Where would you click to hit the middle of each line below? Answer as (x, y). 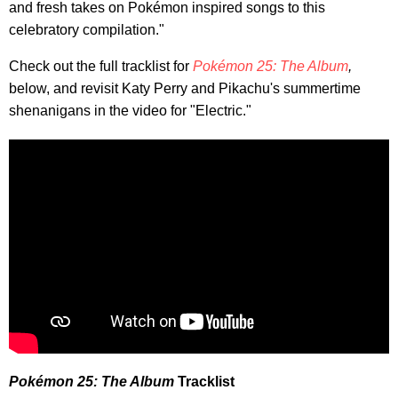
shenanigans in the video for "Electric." (130, 110)
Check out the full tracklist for (101, 66)
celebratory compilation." (87, 29)
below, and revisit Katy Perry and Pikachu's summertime (185, 88)
